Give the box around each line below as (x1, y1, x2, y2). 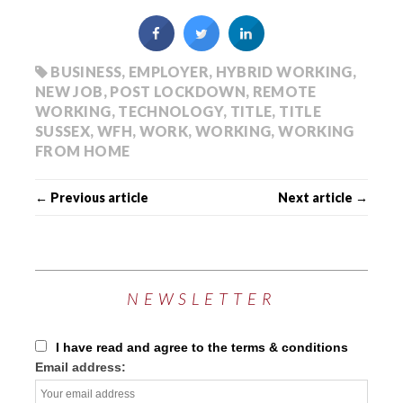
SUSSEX (35, 122, 91, 140)
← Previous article (35, 190, 148, 206)
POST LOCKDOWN (110, 83, 246, 101)
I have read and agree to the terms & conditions (52, 340, 348, 355)
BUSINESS (50, 63, 122, 81)
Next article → (278, 190, 368, 206)
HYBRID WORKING (215, 63, 353, 81)
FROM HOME (35, 142, 130, 160)
